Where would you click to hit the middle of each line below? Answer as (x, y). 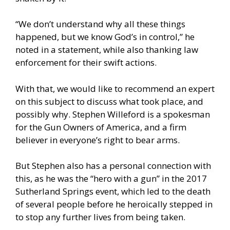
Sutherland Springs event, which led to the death (113, 191)
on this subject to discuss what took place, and (109, 101)
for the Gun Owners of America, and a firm (101, 127)
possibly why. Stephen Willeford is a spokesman (113, 114)
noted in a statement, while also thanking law (107, 50)
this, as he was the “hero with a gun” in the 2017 (111, 179)
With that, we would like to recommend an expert (115, 88)
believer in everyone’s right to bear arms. (98, 140)
